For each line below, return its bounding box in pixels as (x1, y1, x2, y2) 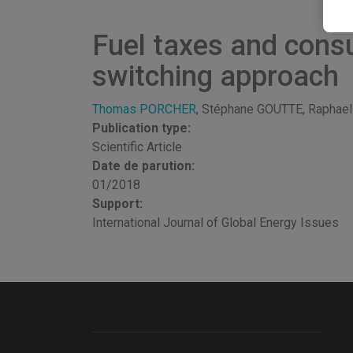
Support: (92, 196, 146, 211)
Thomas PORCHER (92, 102, 196, 117)
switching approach (92, 60, 339, 93)
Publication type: (92, 121, 194, 136)
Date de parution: (92, 158, 198, 173)
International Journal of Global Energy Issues (92, 215, 339, 230)
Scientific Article (92, 139, 182, 154)
